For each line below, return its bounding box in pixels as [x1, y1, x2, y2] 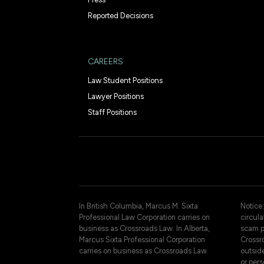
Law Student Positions [88, 75, 163, 85]
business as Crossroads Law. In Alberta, [79, 223, 210, 233]
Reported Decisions [88, 11, 154, 20]
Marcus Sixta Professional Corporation [79, 235, 206, 244]
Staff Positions [88, 107, 137, 117]
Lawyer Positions [88, 91, 144, 101]
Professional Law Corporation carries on [79, 212, 210, 222]
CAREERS [88, 56, 124, 67]
